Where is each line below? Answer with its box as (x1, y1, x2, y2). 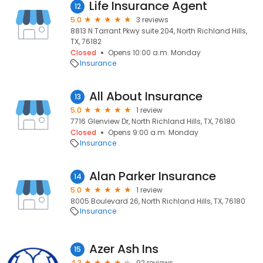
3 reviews (136, 15, 168, 25)
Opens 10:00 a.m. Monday (108, 48, 201, 58)
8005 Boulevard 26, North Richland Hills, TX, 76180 (70, 196, 245, 206)
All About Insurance (89, 88, 203, 104)
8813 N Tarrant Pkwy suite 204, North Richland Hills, (70, 26, 247, 36)
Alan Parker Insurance (89, 168, 216, 184)
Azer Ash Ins (89, 241, 159, 257)
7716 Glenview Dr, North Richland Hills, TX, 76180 (70, 116, 235, 126)
